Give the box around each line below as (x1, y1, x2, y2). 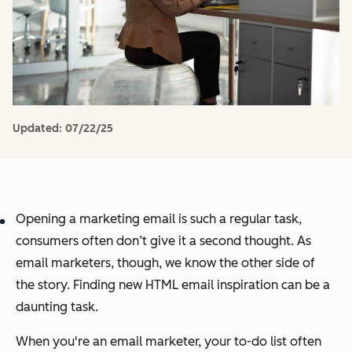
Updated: (13, 122, 65, 136)
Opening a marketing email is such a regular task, (16, 211, 302, 227)
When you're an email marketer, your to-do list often (16, 334, 321, 350)
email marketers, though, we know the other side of (16, 255, 315, 271)
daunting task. (16, 299, 98, 315)
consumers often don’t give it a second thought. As (16, 233, 311, 249)
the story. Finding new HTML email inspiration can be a (16, 277, 330, 293)
